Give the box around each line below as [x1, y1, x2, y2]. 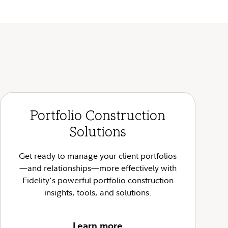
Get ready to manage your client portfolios [19, 150, 177, 161]
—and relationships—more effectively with [19, 162, 177, 174]
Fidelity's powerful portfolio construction [22, 175, 174, 186]
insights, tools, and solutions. [44, 187, 152, 198]
